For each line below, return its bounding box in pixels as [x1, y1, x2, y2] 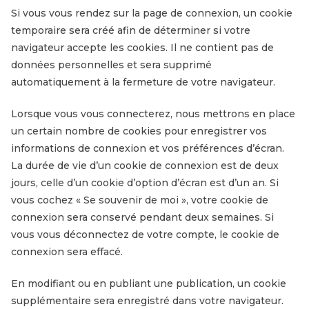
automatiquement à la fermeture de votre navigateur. [11, 75, 275, 88]
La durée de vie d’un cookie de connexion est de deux [11, 159, 279, 172]
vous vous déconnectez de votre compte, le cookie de [11, 228, 279, 241]
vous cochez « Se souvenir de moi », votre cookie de [11, 193, 268, 206]
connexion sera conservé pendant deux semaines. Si [11, 210, 274, 223]
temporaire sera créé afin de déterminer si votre [11, 23, 250, 37]
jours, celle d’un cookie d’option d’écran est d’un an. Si [11, 176, 279, 189]
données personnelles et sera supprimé [11, 58, 212, 71]
